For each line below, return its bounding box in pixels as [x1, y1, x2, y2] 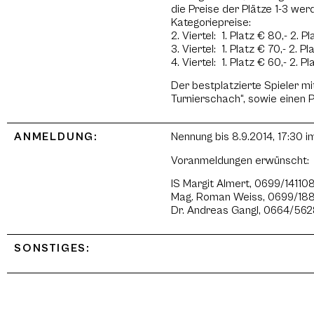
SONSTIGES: [14, 242, 90, 255]
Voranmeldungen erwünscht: [171, 153, 309, 167]
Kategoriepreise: [171, 15, 254, 29]
